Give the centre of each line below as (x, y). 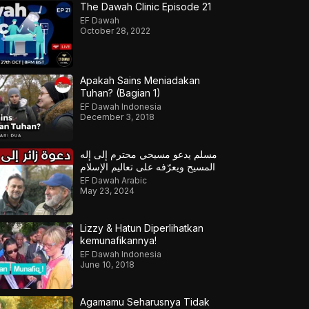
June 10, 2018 (107, 265)
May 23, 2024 (107, 191)
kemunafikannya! (118, 241)
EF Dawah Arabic (113, 181)
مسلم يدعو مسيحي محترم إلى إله (148, 154)
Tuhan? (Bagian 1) (120, 93)
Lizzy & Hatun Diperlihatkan (141, 228)
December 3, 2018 (117, 117)
